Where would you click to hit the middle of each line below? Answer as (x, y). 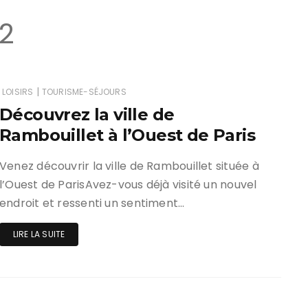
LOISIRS (18, 92)
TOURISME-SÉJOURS (84, 92)
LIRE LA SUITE (39, 234)
